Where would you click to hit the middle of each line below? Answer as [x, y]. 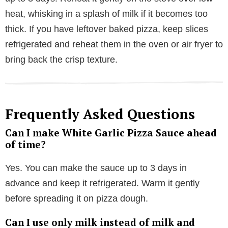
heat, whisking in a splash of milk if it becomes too [106, 13]
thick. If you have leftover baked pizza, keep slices [107, 29]
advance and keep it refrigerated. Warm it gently [102, 183]
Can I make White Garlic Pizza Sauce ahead [111, 132]
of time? [25, 144]
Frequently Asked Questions [100, 114]
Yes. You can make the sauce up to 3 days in [96, 168]
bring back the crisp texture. [61, 59]
